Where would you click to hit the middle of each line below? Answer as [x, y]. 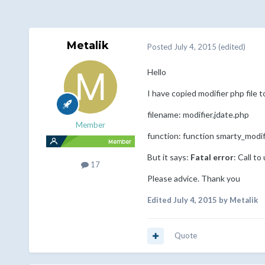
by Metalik [237, 200]
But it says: [169, 157]
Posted [160, 46]
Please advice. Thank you [193, 179]
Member [90, 125]
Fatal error [212, 157]
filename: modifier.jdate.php [198, 115]
